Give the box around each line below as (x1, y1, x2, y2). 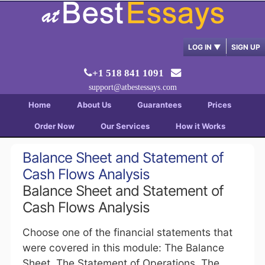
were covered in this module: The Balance (22, 241, 224, 254)
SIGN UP (231, 43, 260, 51)
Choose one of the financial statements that (22, 226, 232, 238)
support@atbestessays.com (88, 83, 177, 92)
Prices (207, 100, 231, 109)
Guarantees (137, 100, 182, 109)
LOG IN (188, 43, 214, 51)
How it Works (175, 121, 225, 131)
